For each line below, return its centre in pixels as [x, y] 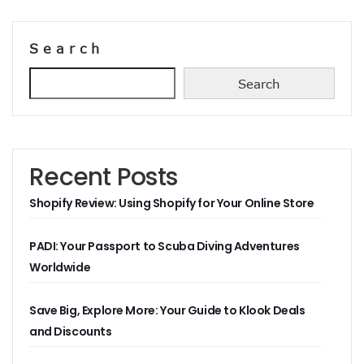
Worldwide [60, 267]
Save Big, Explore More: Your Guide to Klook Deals [167, 310]
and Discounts [71, 331]
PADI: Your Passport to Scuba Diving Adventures [165, 246]
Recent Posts [103, 177]
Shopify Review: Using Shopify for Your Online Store [172, 203]
